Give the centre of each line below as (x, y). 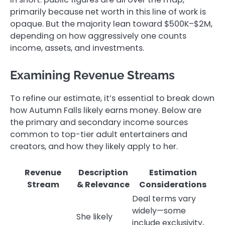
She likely (94, 216)
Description (103, 172)
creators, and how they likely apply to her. (94, 147)
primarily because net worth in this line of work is (108, 12)
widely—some (159, 210)
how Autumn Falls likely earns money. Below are (106, 110)
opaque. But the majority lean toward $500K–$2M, (111, 24)
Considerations (173, 184)
